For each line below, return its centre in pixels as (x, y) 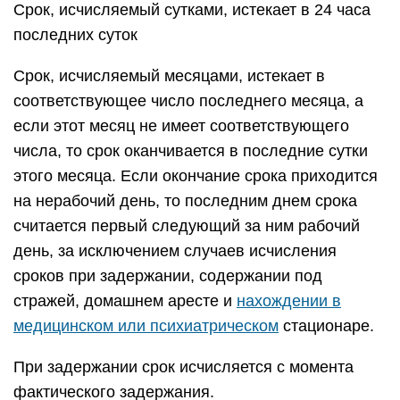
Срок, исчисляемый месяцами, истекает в (169, 76)
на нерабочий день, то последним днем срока (185, 201)
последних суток (75, 35)
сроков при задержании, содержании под (168, 276)
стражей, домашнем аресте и (125, 301)
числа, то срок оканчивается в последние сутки (191, 151)
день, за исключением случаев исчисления (175, 251)
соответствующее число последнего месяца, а (188, 101)
